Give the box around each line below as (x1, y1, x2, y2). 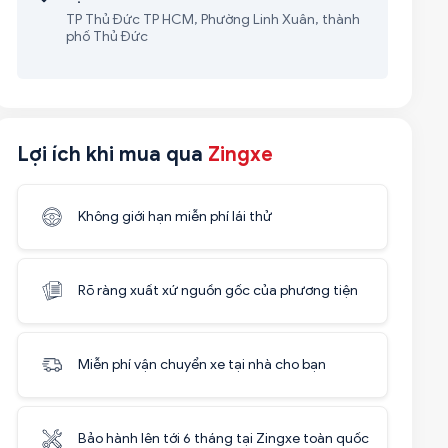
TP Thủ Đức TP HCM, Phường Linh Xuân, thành (65, 11, 360, 28)
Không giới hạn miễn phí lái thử (77, 208, 272, 225)
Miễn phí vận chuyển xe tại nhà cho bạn (77, 356, 326, 373)
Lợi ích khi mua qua (16, 142, 208, 167)
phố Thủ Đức (65, 28, 148, 45)
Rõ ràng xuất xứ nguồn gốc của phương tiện (77, 282, 358, 299)
